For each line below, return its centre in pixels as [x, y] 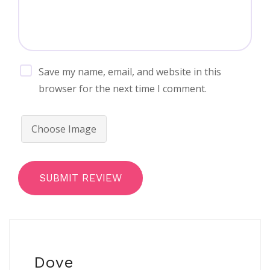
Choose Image [64, 129]
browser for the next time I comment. [123, 89]
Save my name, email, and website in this [130, 72]
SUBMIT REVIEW [80, 178]
